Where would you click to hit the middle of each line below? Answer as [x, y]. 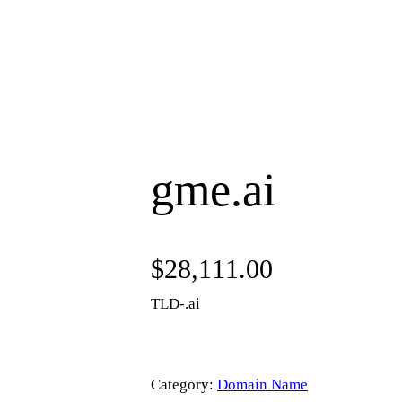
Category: [184, 385]
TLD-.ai [175, 304]
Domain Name [262, 385]
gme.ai [213, 190]
